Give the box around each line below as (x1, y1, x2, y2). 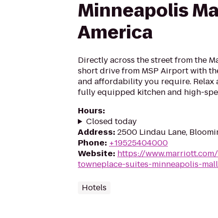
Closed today (86, 116, 137, 127)
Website (78, 148, 113, 159)
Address (78, 127, 113, 138)
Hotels (82, 182, 107, 193)
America (78, 20, 153, 45)
